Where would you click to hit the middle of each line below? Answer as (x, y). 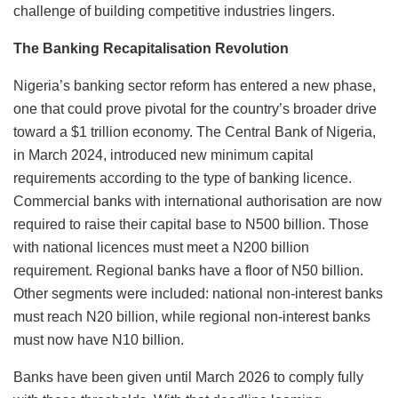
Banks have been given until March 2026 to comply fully (188, 377)
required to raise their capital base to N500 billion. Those (191, 224)
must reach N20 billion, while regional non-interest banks (192, 316)
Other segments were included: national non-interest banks (198, 293)
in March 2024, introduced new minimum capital (163, 155)
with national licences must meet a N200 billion (161, 247)
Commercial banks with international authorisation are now (198, 201)
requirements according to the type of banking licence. (183, 178)
